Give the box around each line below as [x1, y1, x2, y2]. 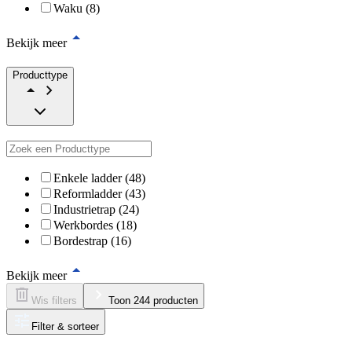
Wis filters [31, 294, 77, 306]
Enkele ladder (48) [53, 170, 145, 185]
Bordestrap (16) [53, 233, 131, 247]
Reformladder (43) [53, 186, 145, 200]
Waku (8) [53, 2, 100, 16]
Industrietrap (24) [53, 202, 139, 216]
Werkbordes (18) [53, 218, 137, 232]
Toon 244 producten [108, 294, 198, 306]
